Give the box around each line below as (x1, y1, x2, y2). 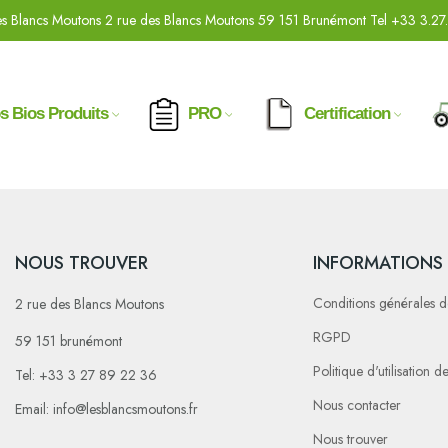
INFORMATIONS (313, 250, 444, 276)
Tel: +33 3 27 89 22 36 (14, 365, 157, 385)
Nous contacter (313, 395, 402, 415)
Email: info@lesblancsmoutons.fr (14, 399, 198, 419)
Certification (304, 103, 391, 123)
